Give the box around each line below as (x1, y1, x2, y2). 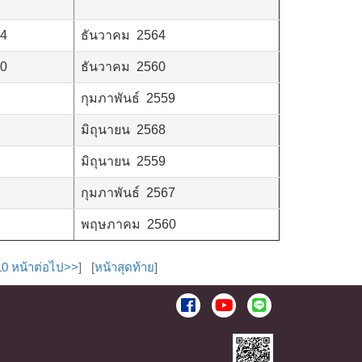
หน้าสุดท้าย (94, 259, 154, 274)
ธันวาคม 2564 (81, 27, 166, 42)
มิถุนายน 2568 (81, 122, 166, 137)
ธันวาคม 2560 (81, 59, 166, 74)
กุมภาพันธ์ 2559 (81, 90, 175, 105)
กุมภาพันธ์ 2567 (81, 185, 175, 200)
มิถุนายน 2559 (81, 154, 166, 168)
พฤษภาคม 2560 (81, 217, 176, 231)
